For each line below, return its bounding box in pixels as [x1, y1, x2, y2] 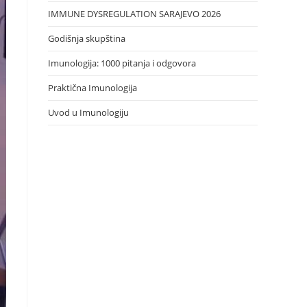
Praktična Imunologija [48, 82, 137, 94]
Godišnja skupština [48, 32, 125, 45]
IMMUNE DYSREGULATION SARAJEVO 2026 [48, 8, 221, 20]
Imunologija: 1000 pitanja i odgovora [48, 57, 196, 69]
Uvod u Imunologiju [48, 106, 129, 119]
